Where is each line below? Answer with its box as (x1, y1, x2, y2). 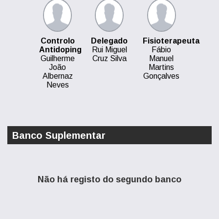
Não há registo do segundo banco (38, 175, 181, 184)
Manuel (149, 54, 174, 63)
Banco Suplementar (12, 130, 106, 141)
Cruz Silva (92, 54, 127, 63)
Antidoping (39, 45, 82, 54)
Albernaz (42, 72, 73, 80)
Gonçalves (143, 72, 180, 80)
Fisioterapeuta (143, 37, 200, 45)
